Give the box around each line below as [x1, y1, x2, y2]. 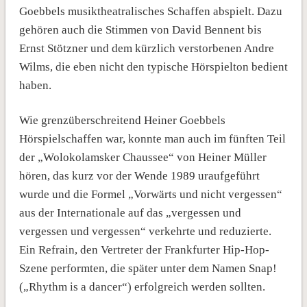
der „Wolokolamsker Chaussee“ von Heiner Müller [19, 150, 267, 164]
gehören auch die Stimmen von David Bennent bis [19, 23, 262, 36]
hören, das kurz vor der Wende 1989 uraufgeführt [19, 169, 260, 182]
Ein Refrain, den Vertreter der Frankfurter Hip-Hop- [19, 243, 269, 256]
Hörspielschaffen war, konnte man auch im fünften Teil [19, 132, 286, 145]
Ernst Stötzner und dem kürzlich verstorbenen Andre [19, 41, 274, 55]
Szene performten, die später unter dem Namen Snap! [19, 261, 277, 275]
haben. [19, 78, 51, 92]
